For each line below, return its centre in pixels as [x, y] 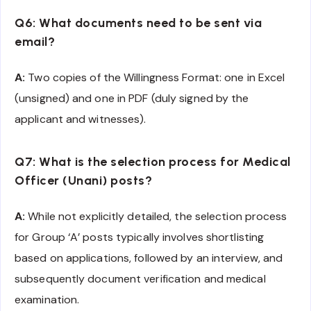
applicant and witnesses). [81, 119]
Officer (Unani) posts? [83, 181]
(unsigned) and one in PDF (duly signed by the [132, 98]
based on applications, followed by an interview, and [149, 258]
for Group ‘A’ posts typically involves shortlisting [140, 237]
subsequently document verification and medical [140, 278]
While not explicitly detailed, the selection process [156, 216]
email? [35, 42]
